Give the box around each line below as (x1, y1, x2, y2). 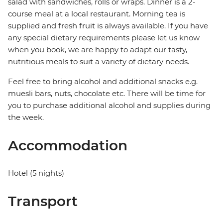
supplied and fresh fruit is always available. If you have (8, 21, 208, 31)
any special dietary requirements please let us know (8, 33, 200, 43)
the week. (8, 112, 44, 122)
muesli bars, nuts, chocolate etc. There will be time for (8, 89, 206, 99)
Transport (8, 193, 78, 210)
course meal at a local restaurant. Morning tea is (8, 9, 185, 19)
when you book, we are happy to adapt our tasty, (8, 45, 187, 55)
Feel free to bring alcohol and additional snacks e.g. (8, 77, 198, 87)
